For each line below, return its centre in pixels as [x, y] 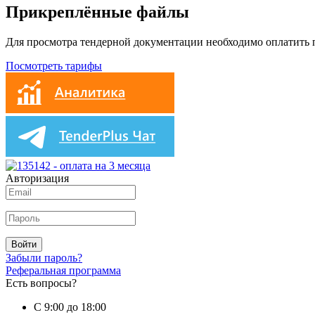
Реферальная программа [63, 270]
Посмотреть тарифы [54, 65]
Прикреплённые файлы [97, 12]
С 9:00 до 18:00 [70, 307]
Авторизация [37, 178]
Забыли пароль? [44, 257]
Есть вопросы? [41, 283]
